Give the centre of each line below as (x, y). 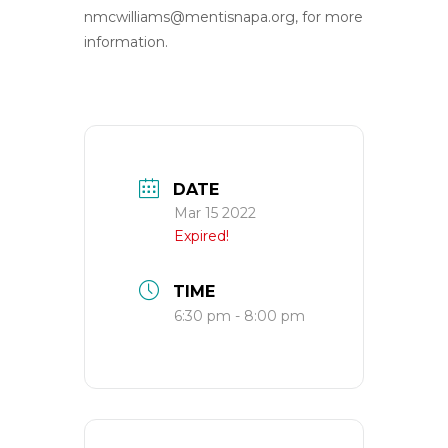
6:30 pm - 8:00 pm (239, 316)
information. (126, 42)
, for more (329, 17)
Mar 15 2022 (215, 213)
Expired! (201, 236)
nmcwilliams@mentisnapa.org (189, 17)
